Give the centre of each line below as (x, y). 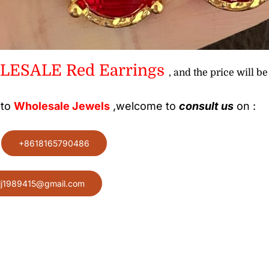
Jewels (91, 106)
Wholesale (42, 106)
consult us (207, 106)
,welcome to (145, 106)
